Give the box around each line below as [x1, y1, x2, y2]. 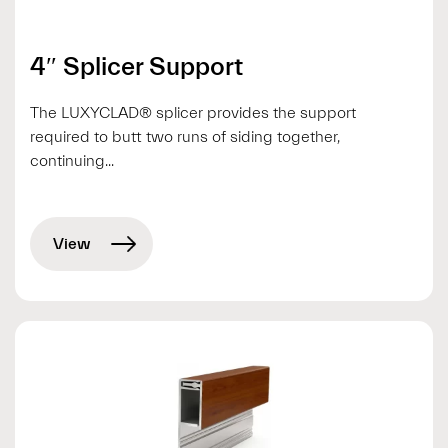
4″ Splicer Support [30, 51, 243, 82]
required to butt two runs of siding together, [30, 127, 340, 146]
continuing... [30, 151, 114, 170]
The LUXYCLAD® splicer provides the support [30, 103, 356, 122]
